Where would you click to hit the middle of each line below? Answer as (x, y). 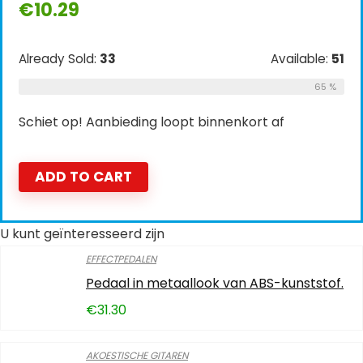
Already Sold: (59, 59)
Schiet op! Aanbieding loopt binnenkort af (152, 122)
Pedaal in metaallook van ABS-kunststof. (215, 283)
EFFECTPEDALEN (121, 259)
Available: (301, 59)
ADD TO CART (83, 177)
